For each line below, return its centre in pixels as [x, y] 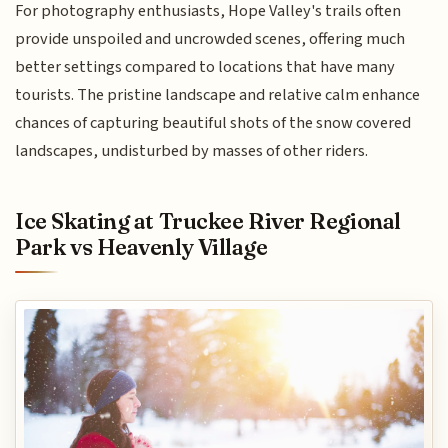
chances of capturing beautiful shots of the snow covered [213, 123]
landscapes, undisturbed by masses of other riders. [192, 151]
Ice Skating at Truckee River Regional [208, 220]
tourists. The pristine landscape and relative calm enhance [218, 95]
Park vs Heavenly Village [141, 246]
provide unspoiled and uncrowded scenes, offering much [210, 39]
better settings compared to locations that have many [205, 67]
